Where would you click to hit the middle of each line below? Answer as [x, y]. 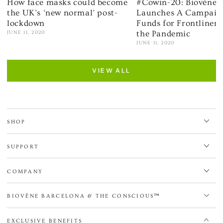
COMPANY [25, 171]
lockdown [26, 23]
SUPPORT [23, 146]
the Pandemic [164, 33]
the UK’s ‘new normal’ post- [62, 12]
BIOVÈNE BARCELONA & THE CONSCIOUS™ [84, 196]
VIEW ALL [111, 71]
